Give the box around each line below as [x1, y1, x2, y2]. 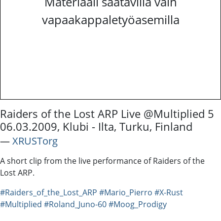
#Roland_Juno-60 [44, 198, 107, 210]
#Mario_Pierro [99, 186, 152, 198]
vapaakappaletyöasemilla [41, 11, 180, 28]
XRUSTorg [12, 134, 58, 147]
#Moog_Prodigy [109, 198, 167, 210]
